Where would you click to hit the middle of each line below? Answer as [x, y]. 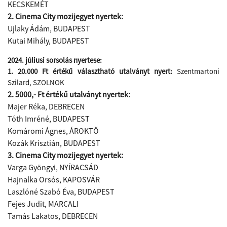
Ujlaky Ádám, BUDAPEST [49, 28]
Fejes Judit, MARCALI [43, 204]
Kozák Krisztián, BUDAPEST [54, 143]
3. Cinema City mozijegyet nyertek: [65, 155]
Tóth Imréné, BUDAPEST [49, 119]
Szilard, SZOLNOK [36, 82]
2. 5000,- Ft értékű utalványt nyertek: [70, 94]
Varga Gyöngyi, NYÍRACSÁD [53, 167]
